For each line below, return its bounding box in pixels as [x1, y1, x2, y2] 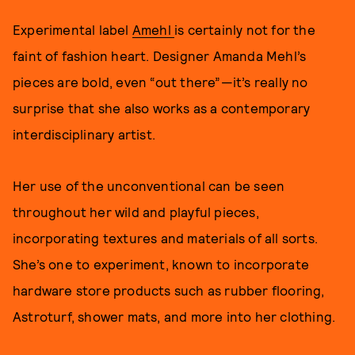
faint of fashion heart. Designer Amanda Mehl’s [13, 47, 307, 63]
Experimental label [13, 21, 132, 37]
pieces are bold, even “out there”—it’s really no [13, 73, 308, 90]
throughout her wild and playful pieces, [13, 203, 259, 219]
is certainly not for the [174, 21, 315, 37]
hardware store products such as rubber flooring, [13, 281, 325, 298]
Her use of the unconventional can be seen [13, 177, 285, 193]
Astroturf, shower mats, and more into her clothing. [13, 307, 336, 324]
